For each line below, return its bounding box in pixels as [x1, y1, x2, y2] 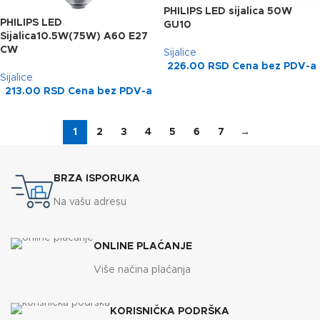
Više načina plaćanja [94, 265, 191, 275]
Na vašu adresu [54, 197, 126, 207]
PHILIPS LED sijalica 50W [164, 6, 292, 16]
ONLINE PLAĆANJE [94, 241, 192, 251]
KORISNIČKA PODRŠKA [110, 306, 229, 316]
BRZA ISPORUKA [54, 174, 140, 184]
